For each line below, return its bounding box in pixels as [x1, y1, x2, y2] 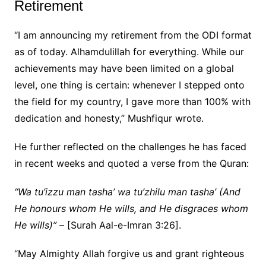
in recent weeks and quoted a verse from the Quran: [14, 157, 249, 170]
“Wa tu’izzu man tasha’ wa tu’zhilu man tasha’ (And [14, 186, 240, 198]
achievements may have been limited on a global [14, 62, 234, 75]
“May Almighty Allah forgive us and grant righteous [14, 248, 244, 260]
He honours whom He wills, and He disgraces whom [14, 202, 248, 215]
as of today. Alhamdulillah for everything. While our [14, 46, 244, 58]
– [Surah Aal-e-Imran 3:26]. [56, 219, 181, 232]
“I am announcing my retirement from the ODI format [14, 29, 252, 42]
